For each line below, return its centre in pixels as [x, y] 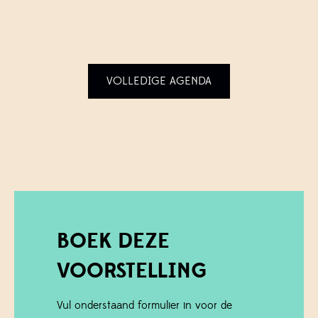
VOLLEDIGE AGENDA [159, 81]
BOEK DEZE [113, 241]
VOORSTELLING [132, 271]
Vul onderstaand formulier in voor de [144, 305]
